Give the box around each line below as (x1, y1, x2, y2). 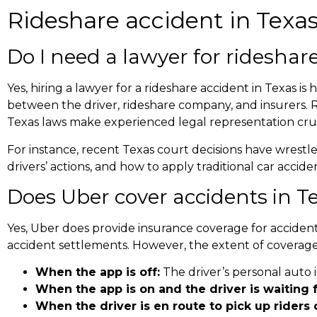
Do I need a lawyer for (7, 45, 226, 69)
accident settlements (7, 238, 127, 252)
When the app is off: (35, 265, 160, 279)
